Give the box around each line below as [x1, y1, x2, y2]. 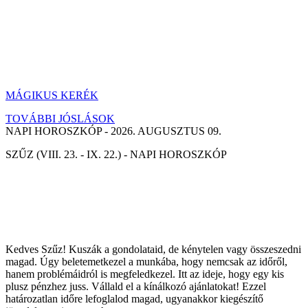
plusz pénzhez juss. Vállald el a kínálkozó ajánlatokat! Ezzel [5, 280, 266, 292]
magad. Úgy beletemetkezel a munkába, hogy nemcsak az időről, [5, 256, 287, 267]
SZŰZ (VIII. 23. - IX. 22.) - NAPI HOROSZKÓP [5, 148, 227, 160]
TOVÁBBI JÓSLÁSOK [5, 113, 115, 124]
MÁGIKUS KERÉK [5, 89, 98, 101]
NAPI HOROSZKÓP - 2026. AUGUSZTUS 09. [5, 125, 221, 137]
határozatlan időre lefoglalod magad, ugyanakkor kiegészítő [5, 293, 263, 305]
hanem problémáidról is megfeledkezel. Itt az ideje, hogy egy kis [5, 268, 284, 280]
